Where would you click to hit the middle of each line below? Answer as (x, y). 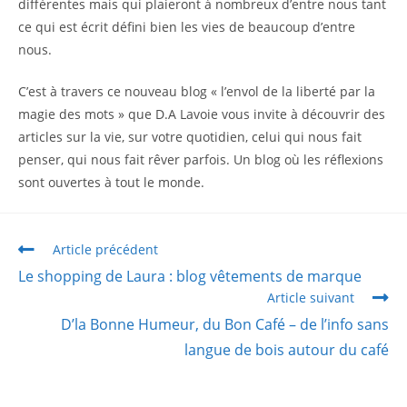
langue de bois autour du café (287, 350)
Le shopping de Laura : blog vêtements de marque (190, 276)
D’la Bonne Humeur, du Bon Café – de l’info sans (225, 324)
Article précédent (105, 249)
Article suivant (311, 298)
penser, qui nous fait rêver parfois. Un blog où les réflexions (201, 159)
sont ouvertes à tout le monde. (111, 182)
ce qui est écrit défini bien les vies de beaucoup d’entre (187, 27)
